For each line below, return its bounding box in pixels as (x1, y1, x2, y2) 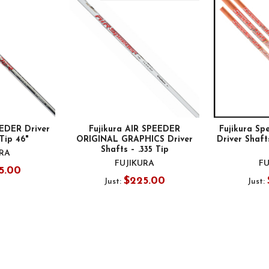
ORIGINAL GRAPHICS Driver (76, 135, 193, 145)
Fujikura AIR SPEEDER (89, 125, 180, 134)
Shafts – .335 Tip (100, 145, 169, 155)
